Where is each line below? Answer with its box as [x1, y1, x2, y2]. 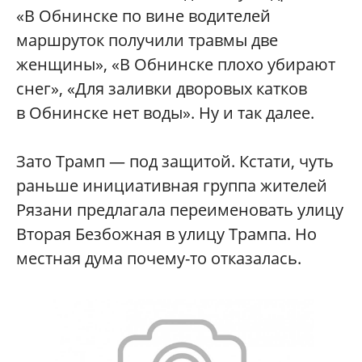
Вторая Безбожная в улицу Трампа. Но [16, 223, 317, 246]
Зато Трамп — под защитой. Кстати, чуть [16, 150, 334, 173]
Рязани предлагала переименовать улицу [16, 199, 343, 221]
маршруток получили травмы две [16, 29, 278, 52]
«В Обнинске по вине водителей [16, 5, 271, 27]
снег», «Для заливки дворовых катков [16, 78, 307, 100]
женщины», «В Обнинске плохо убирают [16, 53, 335, 76]
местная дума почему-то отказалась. [16, 247, 301, 270]
